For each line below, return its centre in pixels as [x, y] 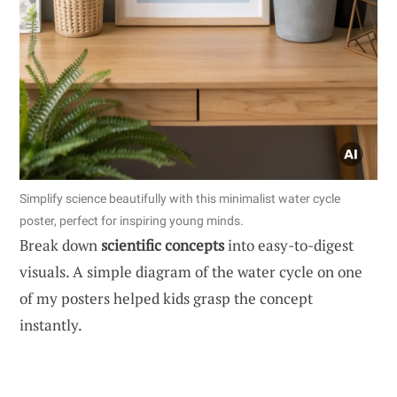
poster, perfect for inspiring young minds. [132, 221]
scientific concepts [163, 245]
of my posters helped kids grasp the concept [166, 299]
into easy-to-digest [289, 245]
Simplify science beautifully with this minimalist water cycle [180, 199]
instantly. [51, 325]
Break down [60, 245]
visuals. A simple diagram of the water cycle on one [191, 272]
